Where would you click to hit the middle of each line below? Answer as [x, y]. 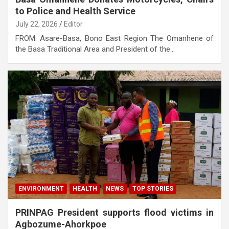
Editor [73, 24]
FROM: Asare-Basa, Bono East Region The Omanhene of [114, 39]
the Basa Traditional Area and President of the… [95, 49]
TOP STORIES [153, 189]
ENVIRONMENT [41, 189]
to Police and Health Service [75, 11]
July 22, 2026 [37, 24]
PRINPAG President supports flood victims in [114, 213]
